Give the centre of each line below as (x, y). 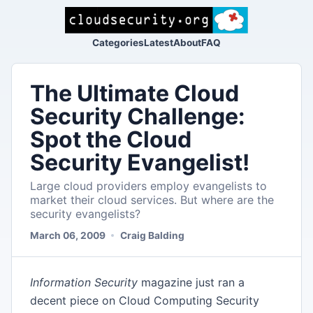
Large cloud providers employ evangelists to (148, 186)
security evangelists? (85, 214)
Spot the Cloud (110, 139)
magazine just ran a (191, 282)
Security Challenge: (137, 116)
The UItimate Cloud (134, 93)
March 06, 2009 (67, 235)
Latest (159, 42)
